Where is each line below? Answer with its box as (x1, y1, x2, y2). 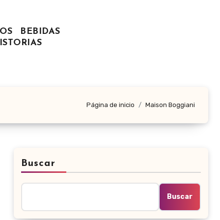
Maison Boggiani (145, 101, 195, 109)
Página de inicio (86, 101, 135, 109)
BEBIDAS (20, 27, 60, 37)
